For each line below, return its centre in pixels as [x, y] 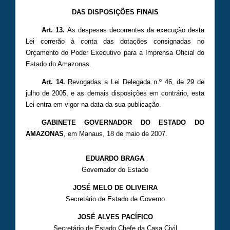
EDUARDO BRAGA [115, 159]
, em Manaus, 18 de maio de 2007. [116, 133]
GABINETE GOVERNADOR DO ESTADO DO [123, 122]
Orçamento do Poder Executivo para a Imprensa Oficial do [115, 52]
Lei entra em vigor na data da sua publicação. [93, 104]
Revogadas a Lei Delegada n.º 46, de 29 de [135, 82]
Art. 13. [53, 30]
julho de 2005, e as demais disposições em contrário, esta [115, 93]
